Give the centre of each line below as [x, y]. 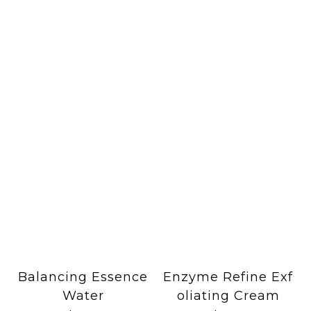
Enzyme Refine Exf [228, 277]
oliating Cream [228, 295]
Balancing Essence [83, 277]
